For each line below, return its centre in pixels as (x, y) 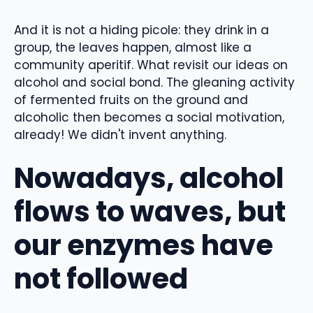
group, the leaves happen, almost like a (133, 47)
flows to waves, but (150, 212)
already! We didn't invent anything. (120, 134)
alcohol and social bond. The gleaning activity (154, 82)
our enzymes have (144, 246)
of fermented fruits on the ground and (131, 100)
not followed (101, 279)
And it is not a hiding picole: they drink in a (141, 30)
